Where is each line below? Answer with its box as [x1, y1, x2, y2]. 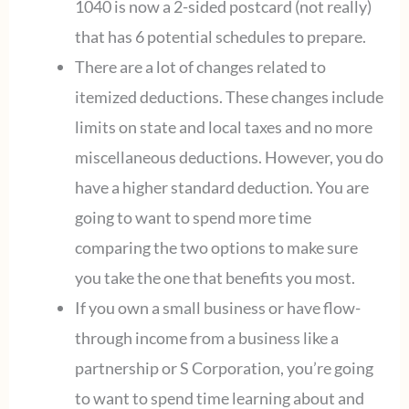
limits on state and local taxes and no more [74, 117, 372, 138]
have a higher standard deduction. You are [74, 177, 369, 198]
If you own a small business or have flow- [74, 298, 361, 319]
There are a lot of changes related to [74, 57, 326, 78]
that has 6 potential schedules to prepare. [74, 26, 366, 47]
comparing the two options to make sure [74, 237, 358, 258]
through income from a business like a [74, 328, 339, 349]
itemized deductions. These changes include [74, 87, 383, 108]
